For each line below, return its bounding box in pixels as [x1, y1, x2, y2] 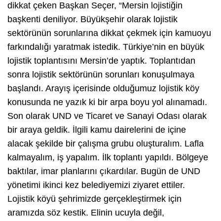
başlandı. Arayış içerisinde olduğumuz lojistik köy [7, 83, 199, 93]
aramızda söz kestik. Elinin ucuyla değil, [7, 207, 164, 218]
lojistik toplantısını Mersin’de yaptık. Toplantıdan [7, 55, 195, 66]
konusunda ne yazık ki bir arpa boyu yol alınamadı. [7, 97, 207, 107]
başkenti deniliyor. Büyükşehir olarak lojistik [7, 14, 178, 24]
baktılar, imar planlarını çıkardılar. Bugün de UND [7, 166, 200, 176]
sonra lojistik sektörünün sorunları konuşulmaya [7, 69, 194, 79]
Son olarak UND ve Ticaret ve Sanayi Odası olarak [7, 110, 207, 121]
